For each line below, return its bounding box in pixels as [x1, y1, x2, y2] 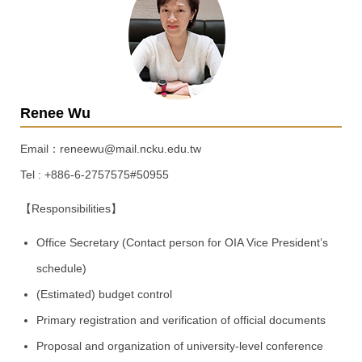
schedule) [36, 262, 86, 276]
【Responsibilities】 [20, 202, 122, 216]
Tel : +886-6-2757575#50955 [20, 168, 169, 182]
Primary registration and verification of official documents [36, 314, 326, 327]
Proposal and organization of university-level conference [36, 339, 323, 353]
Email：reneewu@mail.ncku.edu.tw [20, 142, 201, 156]
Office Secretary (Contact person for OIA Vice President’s [36, 236, 328, 250]
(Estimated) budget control [36, 288, 172, 301]
